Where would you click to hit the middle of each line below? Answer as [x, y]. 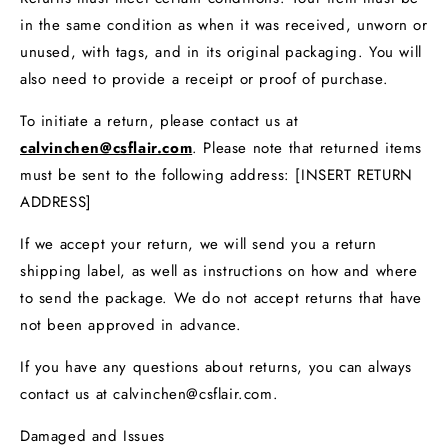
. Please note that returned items [307, 147]
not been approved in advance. [131, 324]
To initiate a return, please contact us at [159, 120]
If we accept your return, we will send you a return [198, 243]
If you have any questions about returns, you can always [216, 366]
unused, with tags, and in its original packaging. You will [221, 51]
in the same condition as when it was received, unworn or [224, 24]
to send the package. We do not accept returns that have [221, 297]
